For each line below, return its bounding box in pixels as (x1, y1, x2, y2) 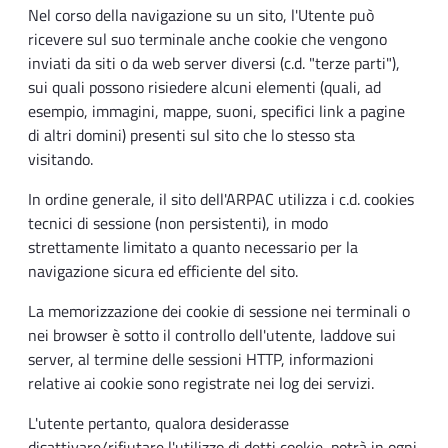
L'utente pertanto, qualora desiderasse (28, 411, 289, 436)
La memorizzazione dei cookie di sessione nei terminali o (28, 299, 410, 324)
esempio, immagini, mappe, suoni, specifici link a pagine (28, 99, 405, 124)
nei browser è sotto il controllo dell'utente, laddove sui (28, 323, 396, 348)
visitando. (28, 147, 93, 172)
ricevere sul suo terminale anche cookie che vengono (28, 27, 387, 52)
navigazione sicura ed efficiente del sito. (28, 259, 298, 284)
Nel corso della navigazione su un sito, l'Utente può (28, 3, 374, 28)
